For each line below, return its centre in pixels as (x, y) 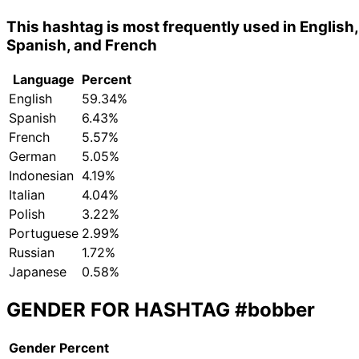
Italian (27, 195)
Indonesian (41, 176)
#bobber (275, 310)
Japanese (38, 272)
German (32, 157)
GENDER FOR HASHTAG (121, 310)
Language (44, 80)
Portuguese (44, 234)
